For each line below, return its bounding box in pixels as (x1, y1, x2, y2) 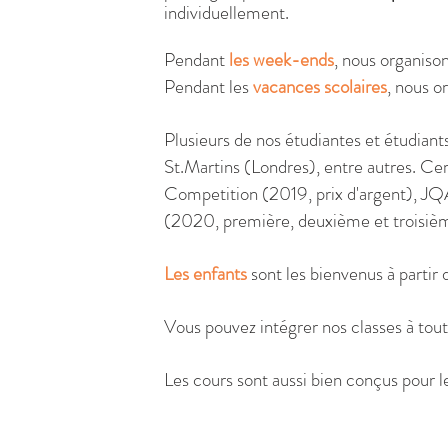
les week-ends (228, 46, 334, 73)
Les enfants (163, 260, 251, 287)
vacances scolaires (252, 73, 387, 100)
